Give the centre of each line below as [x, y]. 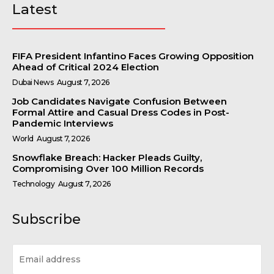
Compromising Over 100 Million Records [108, 168]
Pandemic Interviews [63, 123]
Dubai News [33, 82]
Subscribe [46, 219]
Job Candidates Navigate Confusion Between [120, 101]
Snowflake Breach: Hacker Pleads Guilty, [107, 157]
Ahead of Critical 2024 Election [86, 67]
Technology [33, 183]
